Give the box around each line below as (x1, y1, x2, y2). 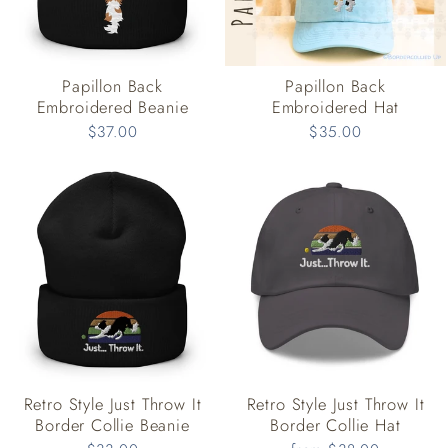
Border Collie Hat (270, 413, 401, 438)
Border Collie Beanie (35, 413, 190, 438)
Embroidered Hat (271, 95, 400, 120)
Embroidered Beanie (36, 95, 189, 120)
